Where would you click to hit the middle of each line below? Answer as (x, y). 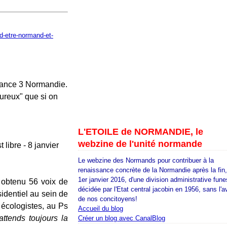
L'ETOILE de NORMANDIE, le (141, 132)
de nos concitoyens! (108, 199)
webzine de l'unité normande (140, 144)
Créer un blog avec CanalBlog (122, 218)
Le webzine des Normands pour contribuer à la (146, 160)
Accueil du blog (101, 209)
